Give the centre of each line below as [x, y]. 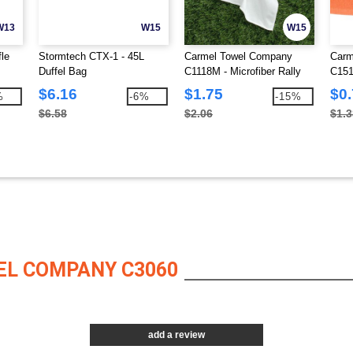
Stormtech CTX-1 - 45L [91, 57]
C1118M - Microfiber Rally [243, 72]
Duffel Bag [63, 72]
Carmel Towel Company [238, 57]
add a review [176, 335]
